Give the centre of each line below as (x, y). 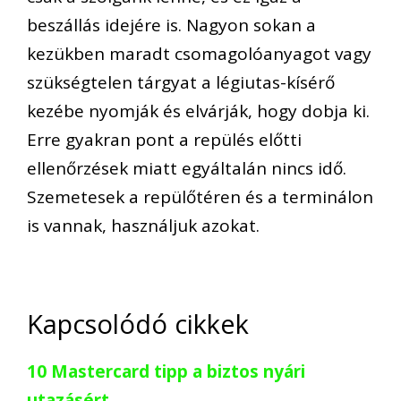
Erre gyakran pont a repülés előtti (164, 140)
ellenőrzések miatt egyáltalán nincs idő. (187, 169)
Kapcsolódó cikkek (138, 323)
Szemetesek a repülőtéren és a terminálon (200, 197)
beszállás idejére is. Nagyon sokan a (171, 26)
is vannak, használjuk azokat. (143, 226)
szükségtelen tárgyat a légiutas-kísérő (181, 83)
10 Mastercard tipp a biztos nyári (166, 371)
